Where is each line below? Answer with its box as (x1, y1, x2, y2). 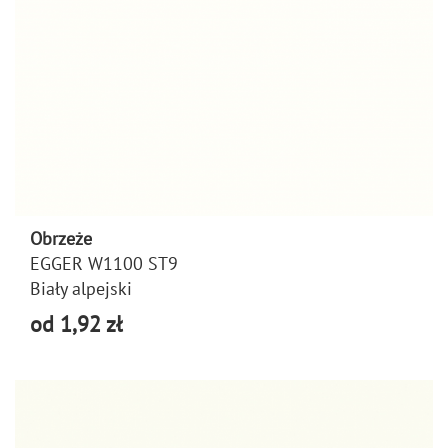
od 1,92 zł (30, 309, 122, 338)
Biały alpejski (30, 276, 132, 300)
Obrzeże (30, 226, 92, 250)
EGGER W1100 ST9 (30, 251, 178, 275)
